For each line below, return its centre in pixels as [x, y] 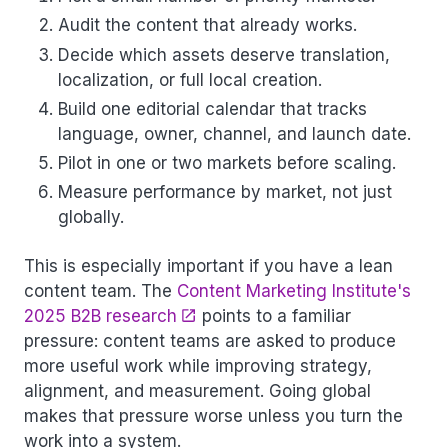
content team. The [100, 291]
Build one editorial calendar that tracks [212, 108]
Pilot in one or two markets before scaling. [227, 163]
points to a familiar [274, 316]
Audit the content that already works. [207, 25]
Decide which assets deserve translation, [224, 54]
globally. [91, 217]
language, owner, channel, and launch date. [234, 133]
